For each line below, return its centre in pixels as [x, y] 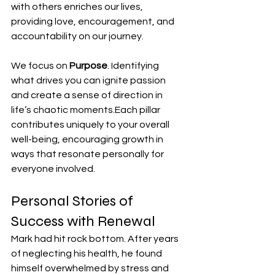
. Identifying [134, 65]
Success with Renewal [83, 221]
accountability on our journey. [77, 36]
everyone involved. [53, 168]
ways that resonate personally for [88, 154]
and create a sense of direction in [88, 95]
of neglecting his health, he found [87, 253]
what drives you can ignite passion [89, 80]
